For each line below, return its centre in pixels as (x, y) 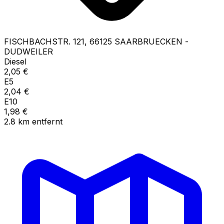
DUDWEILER (28, 51)
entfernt (47, 121)
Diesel (15, 61)
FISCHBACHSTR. (37, 41)
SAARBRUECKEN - (151, 41)
